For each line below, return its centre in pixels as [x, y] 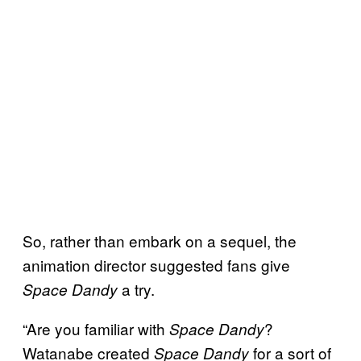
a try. [136, 288]
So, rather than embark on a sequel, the [160, 240]
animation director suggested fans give [156, 264]
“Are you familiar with [96, 328]
